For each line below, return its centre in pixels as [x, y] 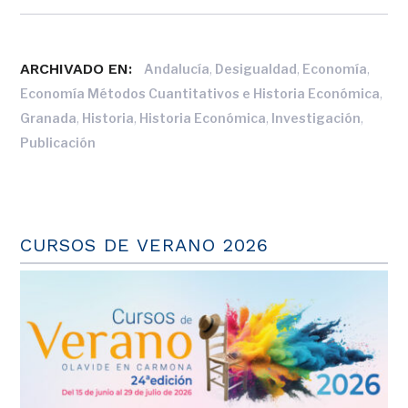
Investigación [316, 118]
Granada [49, 118]
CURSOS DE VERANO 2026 [145, 245]
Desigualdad [256, 69]
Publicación [58, 143]
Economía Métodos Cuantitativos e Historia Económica [200, 94]
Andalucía [177, 69]
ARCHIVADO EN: [76, 69]
